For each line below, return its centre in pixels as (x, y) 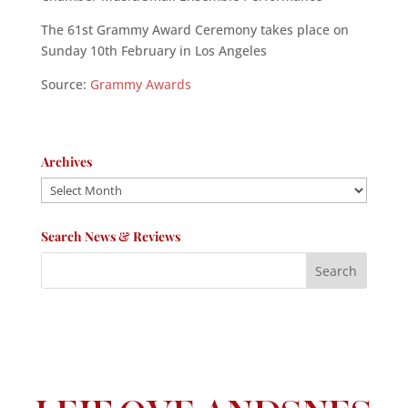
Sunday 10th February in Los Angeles (153, 51)
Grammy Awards (140, 84)
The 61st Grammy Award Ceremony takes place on (194, 30)
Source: (65, 84)
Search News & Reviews (110, 236)
